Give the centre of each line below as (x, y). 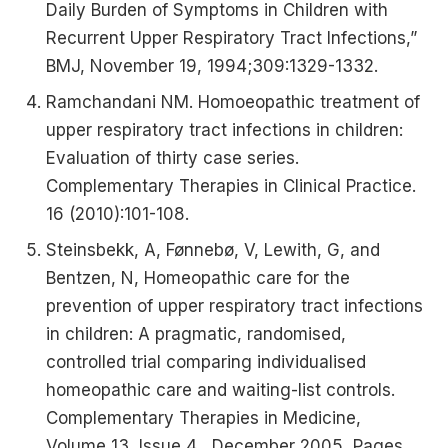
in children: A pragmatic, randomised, (196, 334)
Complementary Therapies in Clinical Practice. (231, 186)
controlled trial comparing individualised (206, 362)
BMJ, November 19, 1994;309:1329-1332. (212, 66)
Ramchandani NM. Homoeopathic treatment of (233, 102)
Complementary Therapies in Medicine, (203, 418)
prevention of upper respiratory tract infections (234, 306)
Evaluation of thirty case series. (172, 158)
